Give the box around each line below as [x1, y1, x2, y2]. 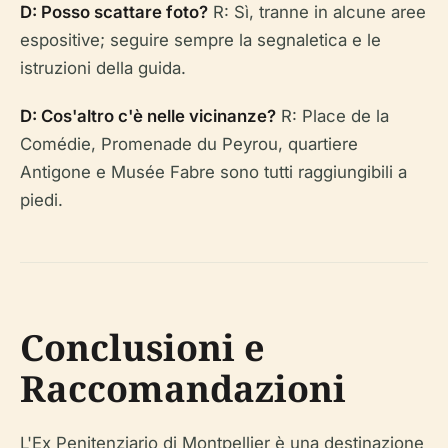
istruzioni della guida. [20, 58, 186, 79]
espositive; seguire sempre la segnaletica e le [20, 30, 381, 51]
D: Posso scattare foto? [20, 2, 208, 23]
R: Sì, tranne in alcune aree [208, 2, 426, 23]
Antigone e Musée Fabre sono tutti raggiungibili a [20, 162, 407, 183]
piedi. [20, 190, 63, 211]
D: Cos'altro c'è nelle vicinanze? [20, 106, 276, 127]
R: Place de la [276, 106, 389, 127]
